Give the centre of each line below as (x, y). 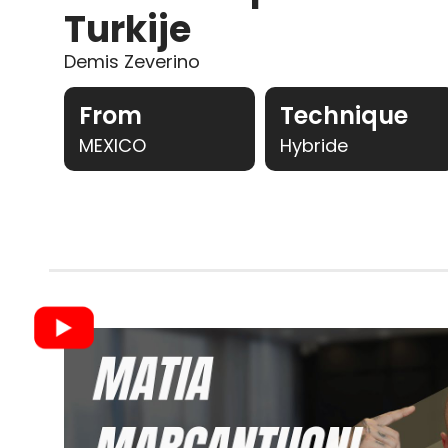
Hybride (313, 145)
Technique (343, 115)
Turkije (127, 29)
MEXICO (112, 145)
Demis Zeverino (131, 61)
